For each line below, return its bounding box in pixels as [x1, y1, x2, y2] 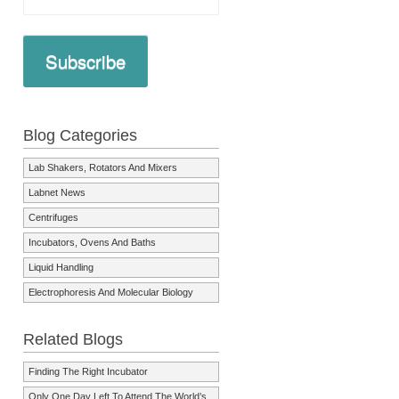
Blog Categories [23, 126, 137, 144]
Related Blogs [23, 330, 123, 349]
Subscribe [45, 47, 126, 74]
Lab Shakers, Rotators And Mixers [28, 161, 177, 173]
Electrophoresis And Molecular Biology [28, 286, 193, 297]
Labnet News [28, 186, 85, 198]
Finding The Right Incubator [28, 366, 148, 378]
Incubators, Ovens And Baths [28, 236, 156, 248]
